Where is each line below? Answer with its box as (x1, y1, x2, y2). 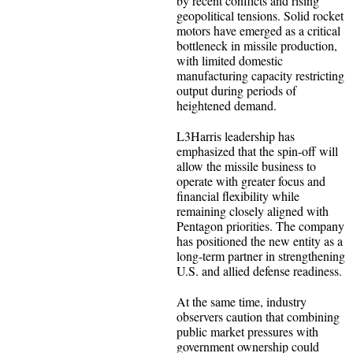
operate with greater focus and (176, 172, 325, 189)
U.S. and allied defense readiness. (176, 262, 342, 279)
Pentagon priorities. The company (176, 217, 344, 234)
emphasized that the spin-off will (176, 142, 338, 159)
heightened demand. (176, 96, 277, 113)
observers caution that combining (176, 307, 340, 325)
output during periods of (176, 81, 296, 98)
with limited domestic (176, 51, 283, 69)
